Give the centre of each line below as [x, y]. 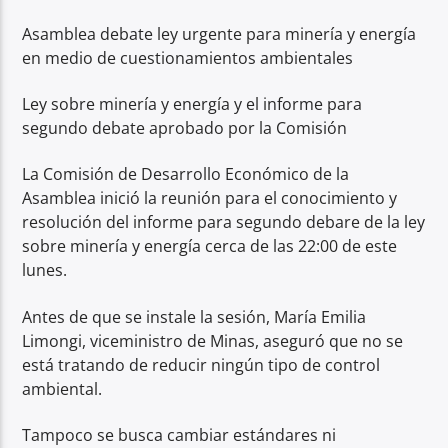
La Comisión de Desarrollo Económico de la [186, 174]
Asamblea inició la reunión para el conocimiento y [210, 198]
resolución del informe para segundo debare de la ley [224, 222]
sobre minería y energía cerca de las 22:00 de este [210, 246]
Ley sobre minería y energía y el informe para [192, 103]
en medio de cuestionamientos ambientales [188, 57]
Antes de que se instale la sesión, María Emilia [194, 316]
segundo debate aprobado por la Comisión [185, 127]
